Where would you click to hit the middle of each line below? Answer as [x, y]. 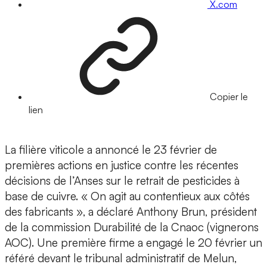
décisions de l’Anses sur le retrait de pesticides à [122, 181]
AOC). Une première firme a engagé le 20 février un [133, 243]
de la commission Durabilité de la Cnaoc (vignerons [132, 227]
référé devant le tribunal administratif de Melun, [121, 258]
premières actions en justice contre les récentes [122, 165]
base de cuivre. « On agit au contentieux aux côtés [127, 196]
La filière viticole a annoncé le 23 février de [111, 150]
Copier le [229, 97]
